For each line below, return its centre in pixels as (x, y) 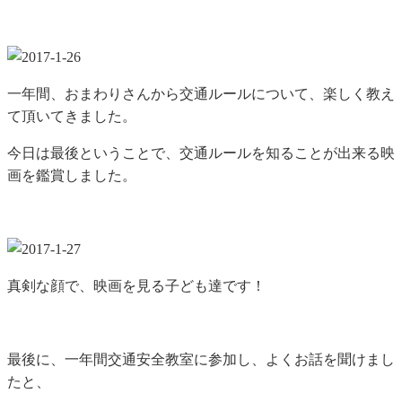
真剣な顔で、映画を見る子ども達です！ (136, 285)
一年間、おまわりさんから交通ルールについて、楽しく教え (201, 93)
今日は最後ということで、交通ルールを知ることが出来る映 (201, 153)
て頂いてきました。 (72, 116)
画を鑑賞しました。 (72, 175)
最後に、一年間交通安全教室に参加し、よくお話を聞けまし (201, 359)
